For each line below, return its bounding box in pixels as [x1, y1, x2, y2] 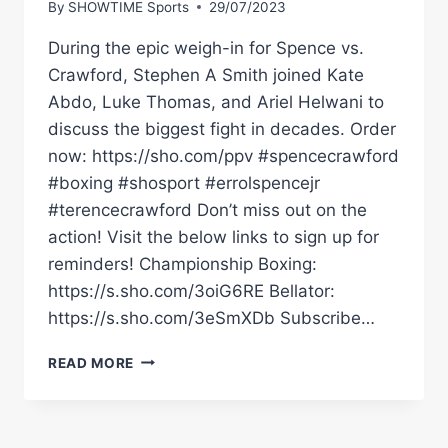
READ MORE [48, 354, 135, 371]
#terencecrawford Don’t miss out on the [48, 199, 367, 220]
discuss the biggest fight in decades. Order [48, 118, 396, 139]
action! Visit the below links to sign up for [48, 226, 379, 247]
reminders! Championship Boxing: [48, 253, 317, 274]
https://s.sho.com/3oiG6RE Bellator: [48, 280, 335, 301]
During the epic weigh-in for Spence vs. [48, 37, 364, 58]
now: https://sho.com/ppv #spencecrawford [48, 145, 399, 166]
